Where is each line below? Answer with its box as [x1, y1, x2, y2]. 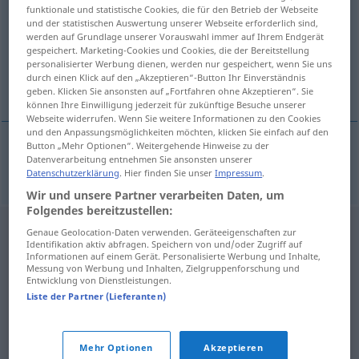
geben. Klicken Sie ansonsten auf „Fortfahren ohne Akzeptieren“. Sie [26, 84, 314, 97]
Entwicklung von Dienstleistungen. [26, 273, 172, 286]
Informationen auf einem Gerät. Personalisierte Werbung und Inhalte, [26, 249, 321, 262]
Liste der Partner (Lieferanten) [26, 289, 166, 302]
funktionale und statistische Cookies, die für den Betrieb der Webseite [26, 2, 319, 15]
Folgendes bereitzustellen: [26, 202, 174, 218]
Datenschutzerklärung [26, 166, 120, 179]
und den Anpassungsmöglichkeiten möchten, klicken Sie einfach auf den [26, 125, 329, 138]
